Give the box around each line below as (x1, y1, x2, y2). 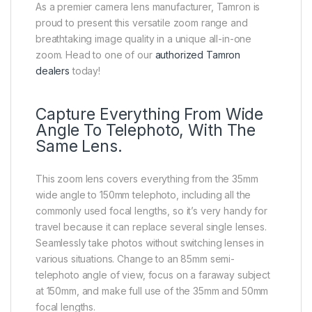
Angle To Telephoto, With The (36, 120, 256, 141)
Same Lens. (36, 136, 123, 157)
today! (70, 65, 101, 77)
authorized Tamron (155, 49, 241, 61)
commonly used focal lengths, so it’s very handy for (36, 205, 267, 217)
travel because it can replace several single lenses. (36, 221, 267, 233)
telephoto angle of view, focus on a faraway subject (36, 269, 270, 281)
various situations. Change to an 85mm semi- (36, 253, 235, 265)
